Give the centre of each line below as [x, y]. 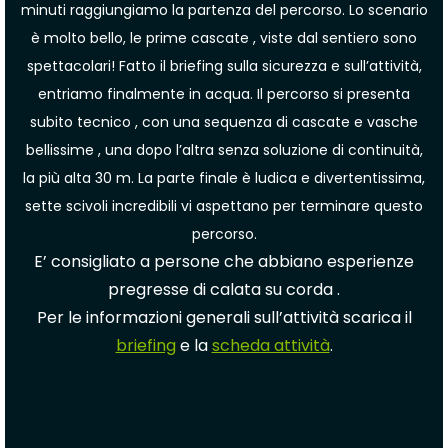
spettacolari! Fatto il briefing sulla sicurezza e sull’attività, [224, 66]
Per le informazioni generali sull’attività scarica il [224, 317]
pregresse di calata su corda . [224, 289]
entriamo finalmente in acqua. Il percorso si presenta [224, 94]
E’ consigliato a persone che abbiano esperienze [224, 261]
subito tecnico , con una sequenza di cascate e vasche [224, 122]
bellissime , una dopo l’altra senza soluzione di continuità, [224, 150]
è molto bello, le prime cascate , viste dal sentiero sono [224, 38]
